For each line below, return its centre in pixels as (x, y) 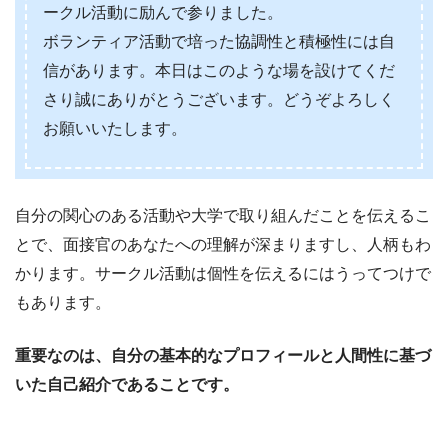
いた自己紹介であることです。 (127, 384)
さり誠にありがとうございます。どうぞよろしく (219, 99)
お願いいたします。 (115, 128)
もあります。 (63, 302)
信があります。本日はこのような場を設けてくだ (219, 70)
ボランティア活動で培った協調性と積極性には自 (219, 41)
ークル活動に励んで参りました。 (163, 12)
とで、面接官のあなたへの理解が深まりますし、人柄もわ (223, 244)
